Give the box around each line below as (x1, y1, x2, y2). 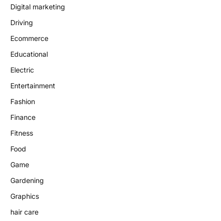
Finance (10, 113, 36, 122)
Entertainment (10, 81, 55, 90)
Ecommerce (10, 34, 48, 43)
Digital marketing (10, 2, 65, 11)
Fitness (10, 129, 33, 138)
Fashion (10, 97, 35, 106)
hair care (10, 208, 38, 217)
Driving (10, 18, 33, 27)
